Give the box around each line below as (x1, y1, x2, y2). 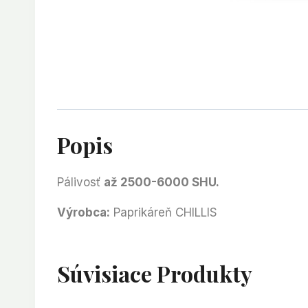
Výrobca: (57, 206, 110, 220)
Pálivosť (57, 175, 104, 190)
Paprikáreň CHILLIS (110, 206, 217, 220)
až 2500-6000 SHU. (104, 175, 219, 190)
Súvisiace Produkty (57, 258, 252, 289)
